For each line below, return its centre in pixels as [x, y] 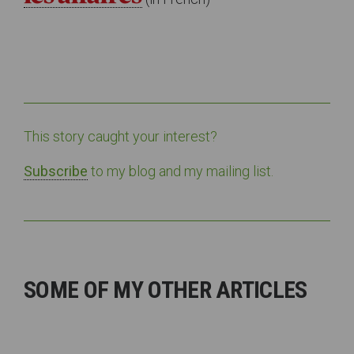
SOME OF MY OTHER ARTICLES [166, 290]
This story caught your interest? [121, 136]
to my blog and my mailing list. [181, 171]
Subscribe [56, 171]
